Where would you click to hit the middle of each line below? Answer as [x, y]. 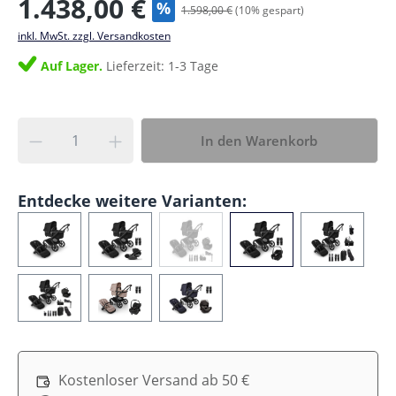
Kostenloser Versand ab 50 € [154, 380]
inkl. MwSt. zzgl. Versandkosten [94, 35]
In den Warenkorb [259, 140]
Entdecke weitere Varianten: [132, 200]
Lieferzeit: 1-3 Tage [162, 65]
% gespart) [278, 11]
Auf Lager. [73, 65]
